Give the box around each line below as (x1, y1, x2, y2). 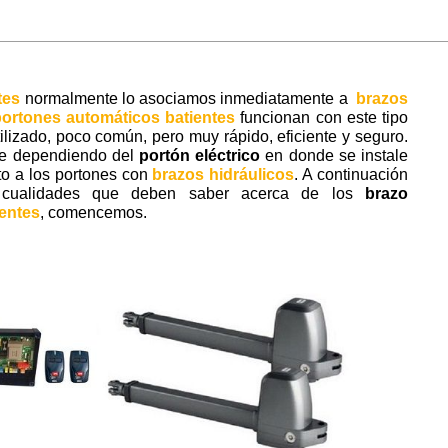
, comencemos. (40, 204, 147, 222)
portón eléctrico (139, 147, 261, 165)
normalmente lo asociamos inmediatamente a (20, 90, 356, 108)
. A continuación (294, 166, 408, 184)
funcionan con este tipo (235, 109, 408, 127)
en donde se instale (260, 147, 408, 165)
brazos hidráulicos (152, 166, 295, 184)
